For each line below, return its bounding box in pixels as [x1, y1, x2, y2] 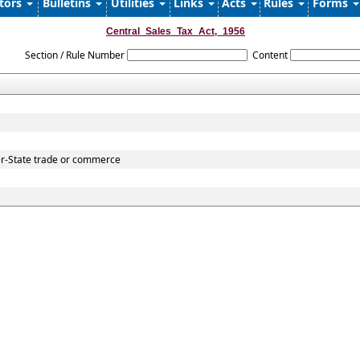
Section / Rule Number [24, 48, 125, 62]
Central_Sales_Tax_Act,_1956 [106, 26, 245, 37]
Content [252, 48, 288, 62]
